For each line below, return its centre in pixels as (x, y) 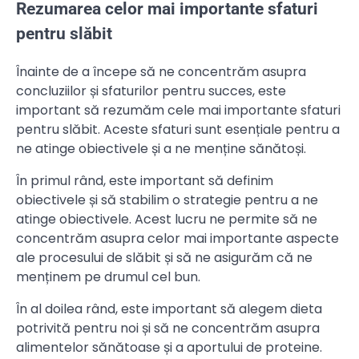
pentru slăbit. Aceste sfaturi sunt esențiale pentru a (178, 130)
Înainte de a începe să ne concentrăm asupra (161, 72)
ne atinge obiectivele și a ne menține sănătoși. (161, 149)
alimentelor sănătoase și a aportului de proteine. (169, 348)
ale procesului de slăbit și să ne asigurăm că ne (164, 258)
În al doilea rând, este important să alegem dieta (169, 309)
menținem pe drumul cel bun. (108, 277)
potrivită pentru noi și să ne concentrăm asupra (168, 329)
